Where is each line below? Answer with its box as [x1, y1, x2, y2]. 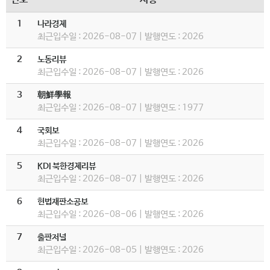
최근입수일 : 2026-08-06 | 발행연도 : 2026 [37, 209, 204, 219]
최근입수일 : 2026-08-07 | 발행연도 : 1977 [37, 102, 204, 113]
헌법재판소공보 [37, 197, 88, 207]
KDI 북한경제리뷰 [37, 162, 96, 171]
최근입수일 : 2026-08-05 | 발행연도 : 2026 [37, 245, 204, 255]
